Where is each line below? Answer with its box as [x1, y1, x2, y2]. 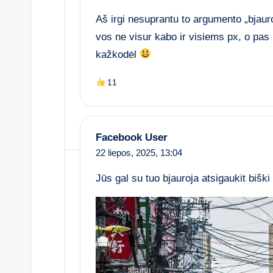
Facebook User [96, 131, 168, 143]
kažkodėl [96, 48, 140, 60]
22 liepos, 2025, [96, 147, 160, 158]
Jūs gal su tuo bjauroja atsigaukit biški [96, 172, 270, 184]
